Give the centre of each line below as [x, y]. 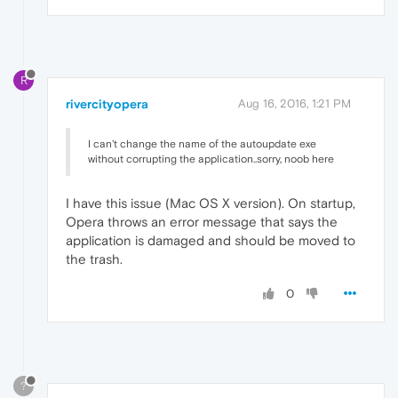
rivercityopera [107, 103]
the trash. [94, 259]
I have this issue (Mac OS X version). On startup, [211, 203]
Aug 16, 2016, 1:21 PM [295, 103]
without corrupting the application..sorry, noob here [211, 159]
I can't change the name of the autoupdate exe [202, 143]
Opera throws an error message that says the [202, 221]
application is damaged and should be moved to [211, 240]
